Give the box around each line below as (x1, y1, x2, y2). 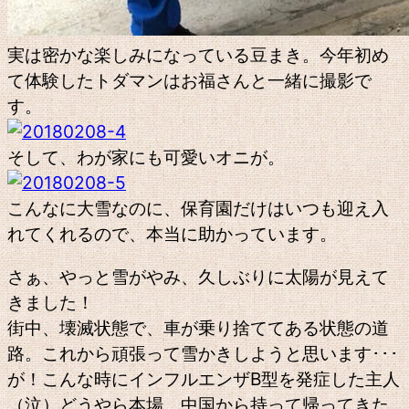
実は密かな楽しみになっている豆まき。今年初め (7, 43, 389, 66)
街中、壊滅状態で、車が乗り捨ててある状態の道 (7, 316, 389, 339)
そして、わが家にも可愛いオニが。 (7, 145, 285, 168)
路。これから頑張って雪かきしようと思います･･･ (7, 341, 399, 364)
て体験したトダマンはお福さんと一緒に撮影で (7, 68, 372, 91)
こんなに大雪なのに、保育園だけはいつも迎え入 (7, 196, 389, 219)
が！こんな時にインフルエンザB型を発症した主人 (7, 367, 400, 390)
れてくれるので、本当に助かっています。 (7, 222, 337, 245)
